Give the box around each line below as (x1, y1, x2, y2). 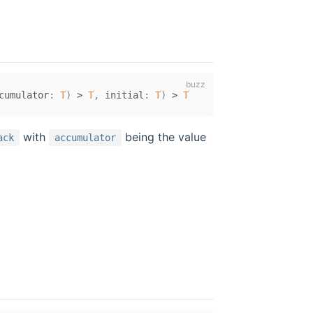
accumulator (54, 132, 116, 144)
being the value (122, 130, 206, 145)
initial (99, 89, 144, 101)
